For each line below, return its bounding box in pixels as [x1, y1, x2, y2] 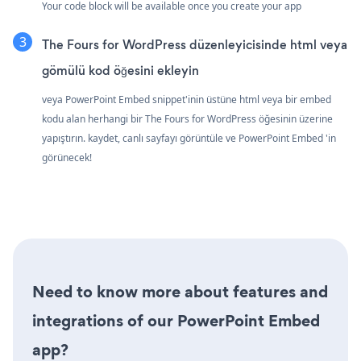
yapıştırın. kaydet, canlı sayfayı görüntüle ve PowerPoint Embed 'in [42, 131, 336, 145]
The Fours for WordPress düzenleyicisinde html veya [42, 35, 347, 53]
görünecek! [42, 150, 92, 164]
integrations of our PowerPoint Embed [32, 309, 320, 332]
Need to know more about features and [32, 280, 328, 303]
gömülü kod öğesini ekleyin [42, 61, 199, 79]
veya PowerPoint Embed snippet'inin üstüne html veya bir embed [42, 92, 331, 106]
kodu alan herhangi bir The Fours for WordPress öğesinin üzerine [42, 111, 333, 126]
